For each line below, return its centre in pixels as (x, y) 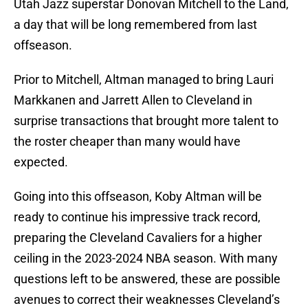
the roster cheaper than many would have (127, 142)
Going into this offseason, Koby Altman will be (138, 197)
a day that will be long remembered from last (135, 25)
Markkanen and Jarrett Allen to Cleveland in (133, 100)
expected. (41, 162)
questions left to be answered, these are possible (147, 279)
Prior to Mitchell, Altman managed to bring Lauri (144, 80)
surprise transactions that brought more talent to (146, 121)
